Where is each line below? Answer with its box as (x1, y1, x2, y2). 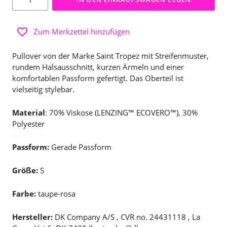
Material (12, 107, 45, 118)
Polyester (12, 119, 45, 129)
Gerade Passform (51, 142, 111, 152)
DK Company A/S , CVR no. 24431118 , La (53, 212, 200, 222)
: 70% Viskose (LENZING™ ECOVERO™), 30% (45, 107, 198, 118)
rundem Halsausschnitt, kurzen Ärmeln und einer (12, 62, 184, 72)
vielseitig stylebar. (12, 84, 77, 94)
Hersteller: (12, 212, 53, 222)
